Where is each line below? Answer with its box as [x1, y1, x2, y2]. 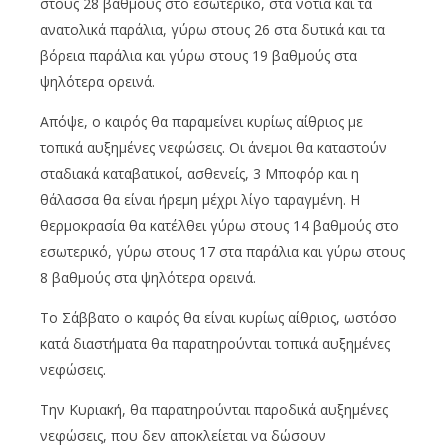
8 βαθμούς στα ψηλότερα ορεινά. [40, 267, 256, 287]
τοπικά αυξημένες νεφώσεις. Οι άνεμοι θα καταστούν [40, 137, 387, 157]
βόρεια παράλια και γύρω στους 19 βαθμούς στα [40, 45, 357, 65]
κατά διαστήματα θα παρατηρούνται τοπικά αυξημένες [40, 333, 390, 353]
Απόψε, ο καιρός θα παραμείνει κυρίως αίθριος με [40, 111, 363, 131]
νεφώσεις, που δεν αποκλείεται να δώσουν [40, 425, 326, 445]
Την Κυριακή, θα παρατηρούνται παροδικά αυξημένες [40, 399, 388, 419]
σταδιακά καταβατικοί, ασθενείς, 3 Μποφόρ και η [40, 163, 359, 183]
